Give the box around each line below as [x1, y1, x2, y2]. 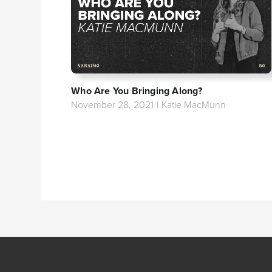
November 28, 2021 [71, 98, 154, 111]
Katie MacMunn [161, 98, 226, 111]
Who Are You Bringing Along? [71, 84, 203, 98]
